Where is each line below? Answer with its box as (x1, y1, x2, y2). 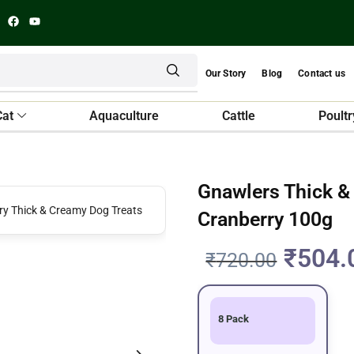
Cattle (222, 108, 256, 123)
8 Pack (218, 313, 250, 325)
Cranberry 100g (198, 208, 333, 231)
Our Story (205, 68, 247, 79)
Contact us (298, 68, 346, 79)
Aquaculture (89, 108, 160, 123)
